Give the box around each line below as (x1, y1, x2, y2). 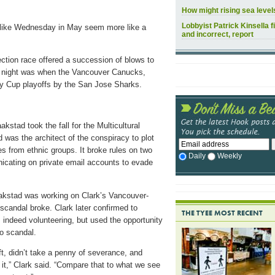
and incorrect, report (182, 30, 254, 39)
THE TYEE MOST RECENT (182, 208, 263, 219)
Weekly (217, 152, 242, 161)
